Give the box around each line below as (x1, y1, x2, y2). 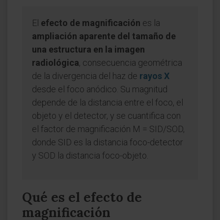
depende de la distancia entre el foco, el (32, 97, 183, 108)
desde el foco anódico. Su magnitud (32, 84, 167, 94)
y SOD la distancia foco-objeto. (32, 150, 148, 161)
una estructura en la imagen (32, 44, 145, 55)
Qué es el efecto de (22, 189, 142, 205)
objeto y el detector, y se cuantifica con (32, 110, 181, 121)
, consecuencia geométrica (79, 57, 182, 68)
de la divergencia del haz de (32, 71, 139, 81)
